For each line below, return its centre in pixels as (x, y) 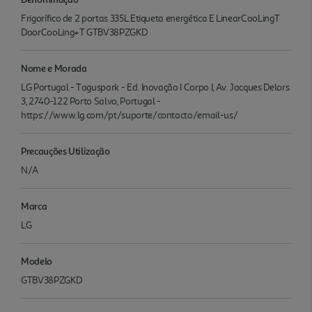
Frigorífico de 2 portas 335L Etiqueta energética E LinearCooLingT (150, 18)
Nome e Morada (54, 68)
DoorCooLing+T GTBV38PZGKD (84, 32)
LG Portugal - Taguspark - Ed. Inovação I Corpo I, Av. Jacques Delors (155, 87)
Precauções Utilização (65, 150)
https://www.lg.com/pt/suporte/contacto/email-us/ (130, 115)
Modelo (37, 260)
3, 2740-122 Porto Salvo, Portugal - (91, 101)
